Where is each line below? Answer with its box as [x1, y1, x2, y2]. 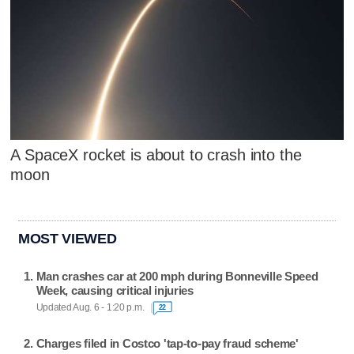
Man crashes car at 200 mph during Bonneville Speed [36, 269, 318, 283]
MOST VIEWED [18, 231, 117, 247]
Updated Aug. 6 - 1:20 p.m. [36, 303, 145, 313]
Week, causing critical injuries [36, 283, 194, 297]
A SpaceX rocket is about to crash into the [10, 146, 302, 164]
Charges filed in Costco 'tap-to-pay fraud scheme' [36, 336, 299, 350]
